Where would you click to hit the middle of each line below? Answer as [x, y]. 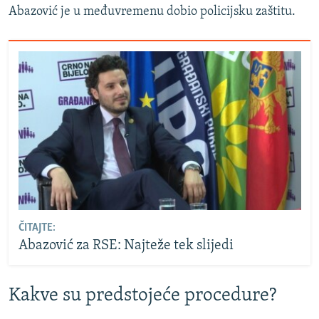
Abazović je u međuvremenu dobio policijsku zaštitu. [152, 12]
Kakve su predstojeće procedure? [142, 296]
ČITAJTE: [37, 228]
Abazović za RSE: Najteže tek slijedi [126, 246]
